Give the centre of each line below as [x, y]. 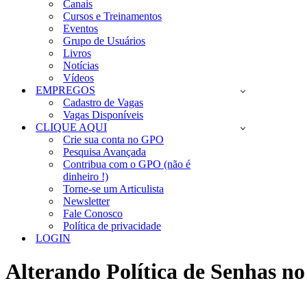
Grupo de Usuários [104, 41]
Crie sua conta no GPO [113, 139]
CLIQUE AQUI [71, 127]
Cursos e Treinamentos [112, 16]
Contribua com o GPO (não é [127, 164]
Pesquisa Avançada [105, 152]
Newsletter [86, 201]
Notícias [81, 65]
